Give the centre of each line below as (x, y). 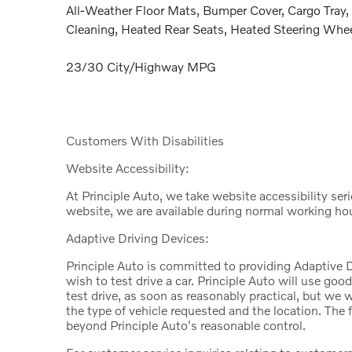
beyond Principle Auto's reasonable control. (186, 325)
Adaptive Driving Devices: (137, 238)
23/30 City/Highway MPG (141, 67)
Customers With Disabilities (145, 141)
